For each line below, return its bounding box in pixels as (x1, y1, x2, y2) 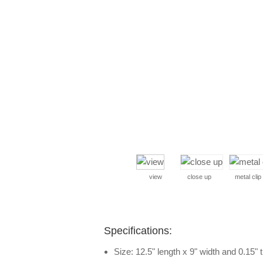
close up (187, 173, 211, 180)
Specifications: (104, 225, 172, 237)
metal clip (235, 173, 261, 180)
